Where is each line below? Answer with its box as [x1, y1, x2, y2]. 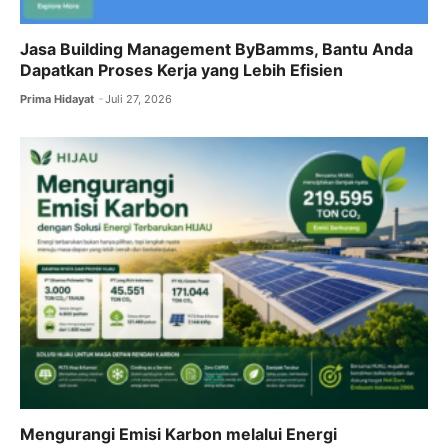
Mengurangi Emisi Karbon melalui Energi [20, 423, 337, 444]
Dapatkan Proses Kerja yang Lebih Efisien [20, 59, 343, 80]
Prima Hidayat [20, 91, 94, 106]
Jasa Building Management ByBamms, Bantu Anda [20, 38, 413, 59]
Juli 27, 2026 [105, 91, 173, 106]
